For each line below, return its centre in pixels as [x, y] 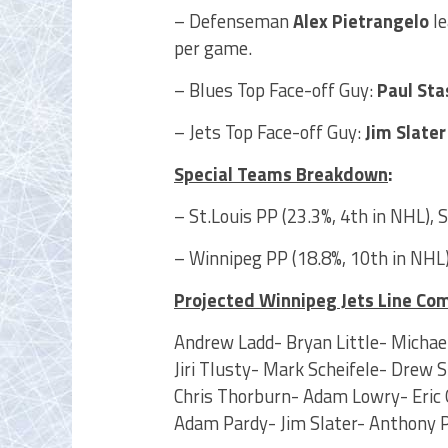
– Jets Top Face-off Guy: [269, 132]
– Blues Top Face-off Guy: [275, 90]
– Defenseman [231, 21]
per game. [213, 48]
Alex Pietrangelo [361, 21]
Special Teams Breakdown [281, 174]
